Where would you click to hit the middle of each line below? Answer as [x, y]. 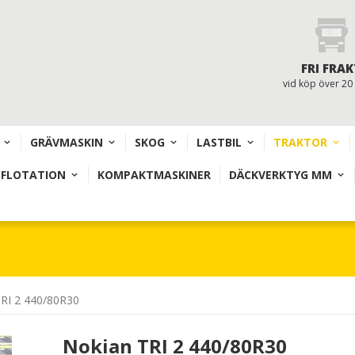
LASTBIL [219, 142]
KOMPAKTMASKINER [154, 175]
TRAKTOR [300, 142]
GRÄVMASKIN [67, 142]
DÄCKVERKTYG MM [281, 175]
